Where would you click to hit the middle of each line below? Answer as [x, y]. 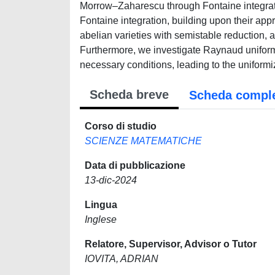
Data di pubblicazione [135, 165]
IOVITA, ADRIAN [122, 259]
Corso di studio [121, 126]
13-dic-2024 [111, 180]
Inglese [101, 219]
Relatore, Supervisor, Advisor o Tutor [171, 244]
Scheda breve [129, 95]
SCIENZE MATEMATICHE [143, 141]
